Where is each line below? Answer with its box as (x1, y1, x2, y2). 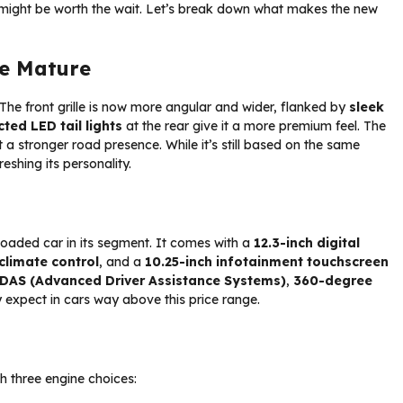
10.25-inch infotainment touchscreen (145, 253, 389, 270)
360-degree (293, 272, 372, 289)
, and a (99, 253, 145, 270)
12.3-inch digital (254, 234, 360, 251)
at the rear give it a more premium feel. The (122, 117, 386, 134)
